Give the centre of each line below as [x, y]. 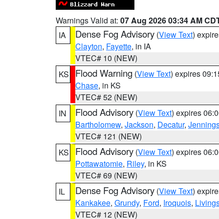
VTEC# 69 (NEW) [106, 175]
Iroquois [177, 203]
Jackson [139, 124]
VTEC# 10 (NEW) [106, 58]
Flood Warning [104, 73]
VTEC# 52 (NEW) [106, 97]
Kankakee [93, 203]
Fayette [119, 46]
